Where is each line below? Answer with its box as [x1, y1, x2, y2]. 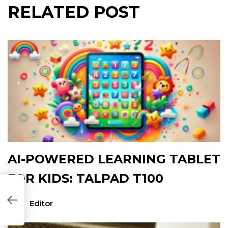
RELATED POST [8, 2, 140, 22]
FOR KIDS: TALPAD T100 [8, 171, 163, 186]
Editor [29, 198, 53, 209]
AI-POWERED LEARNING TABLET [8, 152, 220, 167]
